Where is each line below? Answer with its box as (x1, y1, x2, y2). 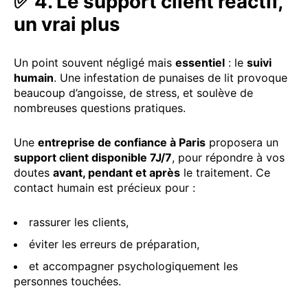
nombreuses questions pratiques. (14, 100, 186, 115)
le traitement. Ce (180, 165, 270, 179)
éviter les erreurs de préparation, (29, 236, 199, 251)
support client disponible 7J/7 (14, 150, 172, 164)
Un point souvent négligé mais (14, 55, 175, 69)
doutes (14, 165, 53, 179)
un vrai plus (14, 12, 120, 36)
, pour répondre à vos (172, 150, 285, 164)
